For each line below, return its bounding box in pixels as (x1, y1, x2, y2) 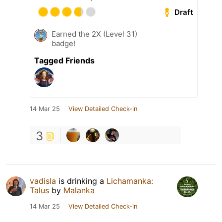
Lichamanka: (107, 176, 153, 186)
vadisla (30, 176, 56, 186)
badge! (52, 39, 75, 49)
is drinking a (56, 176, 107, 186)
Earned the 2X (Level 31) (52, 29, 137, 39)
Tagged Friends (34, 55, 95, 66)
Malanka (63, 185, 95, 196)
